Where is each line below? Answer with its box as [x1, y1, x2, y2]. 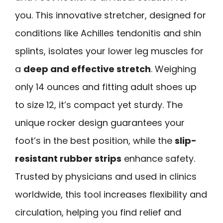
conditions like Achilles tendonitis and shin [15, 26, 201, 39]
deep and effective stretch [23, 62, 151, 75]
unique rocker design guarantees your [15, 116, 185, 129]
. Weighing [151, 62, 196, 75]
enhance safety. [121, 152, 195, 165]
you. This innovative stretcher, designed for [15, 8, 206, 21]
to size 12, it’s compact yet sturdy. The [15, 98, 183, 111]
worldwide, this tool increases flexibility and [15, 188, 207, 201]
